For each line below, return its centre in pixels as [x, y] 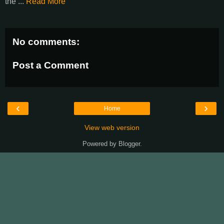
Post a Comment [50, 65]
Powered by [100, 143]
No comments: [46, 41]
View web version [112, 127]
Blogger [129, 143]
